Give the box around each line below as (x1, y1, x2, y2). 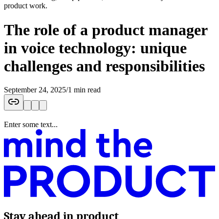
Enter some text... (4, 120, 58, 129)
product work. (4, 1, 47, 10)
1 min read (68, 85, 101, 94)
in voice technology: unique (4, 39, 187, 57)
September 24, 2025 (4, 85, 66, 94)
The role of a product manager (4, 21, 207, 39)
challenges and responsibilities (4, 57, 205, 75)
